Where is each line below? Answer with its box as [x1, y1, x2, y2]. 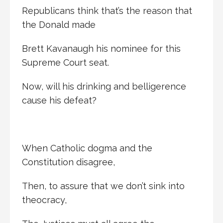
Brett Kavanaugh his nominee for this [22, 43, 181, 54]
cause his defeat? [22, 95, 97, 106]
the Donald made [22, 19, 96, 30]
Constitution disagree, [22, 156, 115, 167]
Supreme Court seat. [22, 57, 109, 68]
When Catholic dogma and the [22, 142, 152, 153]
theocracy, [22, 194, 67, 205]
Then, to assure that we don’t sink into [22, 180, 185, 191]
